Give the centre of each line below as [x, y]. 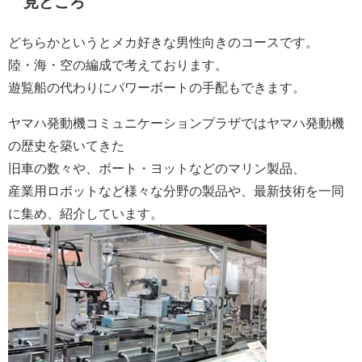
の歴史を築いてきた [66, 145]
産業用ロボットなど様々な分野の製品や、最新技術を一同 [176, 190]
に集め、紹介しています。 [86, 213]
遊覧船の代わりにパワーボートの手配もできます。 [157, 87]
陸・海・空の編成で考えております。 [118, 64]
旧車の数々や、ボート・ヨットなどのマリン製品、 [157, 168]
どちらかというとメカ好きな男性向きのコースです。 [163, 42]
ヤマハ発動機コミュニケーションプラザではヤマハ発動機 [176, 122]
